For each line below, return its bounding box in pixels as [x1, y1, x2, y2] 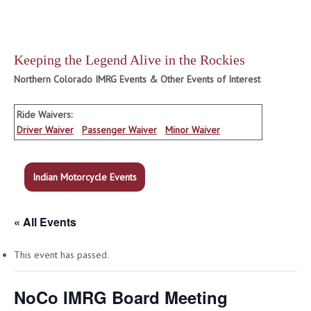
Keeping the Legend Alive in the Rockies [14, 52, 245, 67]
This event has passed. [14, 249, 109, 261]
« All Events [14, 214, 76, 230]
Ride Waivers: [17, 108, 72, 121]
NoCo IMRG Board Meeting [14, 285, 228, 309]
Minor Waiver [165, 124, 220, 136]
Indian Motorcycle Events [33, 171, 137, 183]
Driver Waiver [17, 124, 74, 136]
